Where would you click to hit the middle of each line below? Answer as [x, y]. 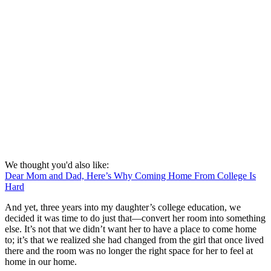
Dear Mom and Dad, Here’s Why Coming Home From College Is [130, 175]
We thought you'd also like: [57, 165]
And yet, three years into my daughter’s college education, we [123, 207]
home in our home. [41, 261]
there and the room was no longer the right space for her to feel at [129, 250]
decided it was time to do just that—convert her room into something [135, 218]
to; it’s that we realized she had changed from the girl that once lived [134, 240]
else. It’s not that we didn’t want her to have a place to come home [131, 229]
